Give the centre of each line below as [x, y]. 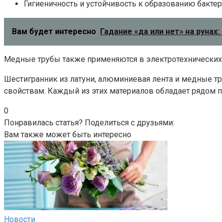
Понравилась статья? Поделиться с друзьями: [89, 122]
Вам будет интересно [54, 31]
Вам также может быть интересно [68, 134]
